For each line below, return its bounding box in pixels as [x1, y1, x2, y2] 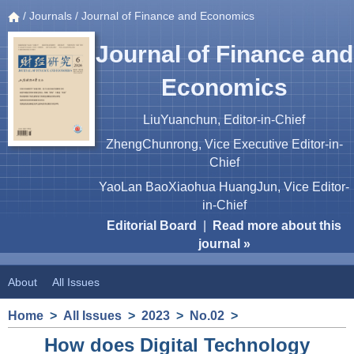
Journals [29, 9, 72, 22]
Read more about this [213, 219, 342, 232]
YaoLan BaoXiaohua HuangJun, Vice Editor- [99, 180, 350, 194]
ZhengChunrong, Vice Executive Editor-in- [105, 137, 343, 151]
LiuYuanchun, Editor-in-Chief [143, 113, 306, 126]
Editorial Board [107, 219, 198, 232]
